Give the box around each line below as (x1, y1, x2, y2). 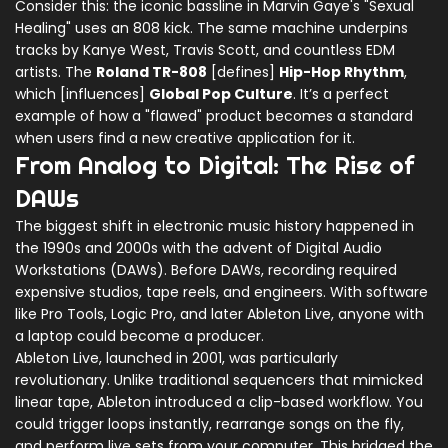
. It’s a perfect (293, 84, 389, 105)
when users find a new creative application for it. (15, 128, 355, 149)
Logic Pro (111, 304, 173, 325)
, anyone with (331, 304, 424, 325)
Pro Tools (41, 304, 104, 325)
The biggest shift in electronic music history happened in (15, 216, 414, 237)
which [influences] (15, 84, 149, 105)
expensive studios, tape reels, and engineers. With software (15, 282, 428, 303)
